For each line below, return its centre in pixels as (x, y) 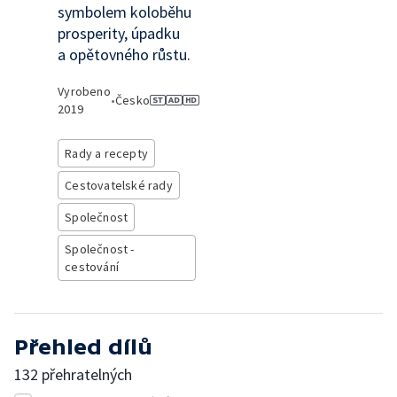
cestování (92, 267)
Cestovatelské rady (119, 185)
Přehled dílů (83, 347)
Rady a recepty (106, 153)
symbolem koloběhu (125, 12)
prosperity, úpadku (119, 33)
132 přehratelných (73, 374)
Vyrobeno (84, 91)
